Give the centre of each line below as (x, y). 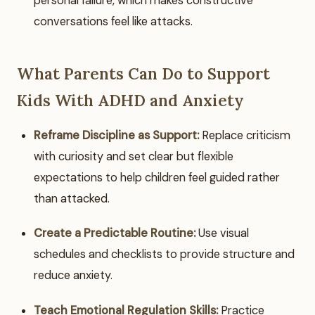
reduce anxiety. (73, 276)
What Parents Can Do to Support (143, 74)
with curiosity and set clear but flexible (134, 157)
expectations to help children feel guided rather (157, 178)
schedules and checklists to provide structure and (164, 255)
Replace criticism (245, 136)
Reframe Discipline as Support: (116, 136)
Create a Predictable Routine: (115, 233)
